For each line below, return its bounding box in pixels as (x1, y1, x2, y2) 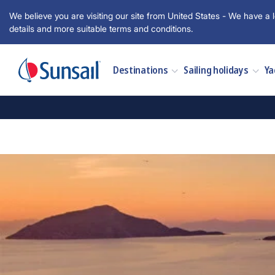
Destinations (112, 63, 168, 77)
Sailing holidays (184, 63, 249, 77)
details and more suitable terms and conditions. (9, 23, 193, 34)
